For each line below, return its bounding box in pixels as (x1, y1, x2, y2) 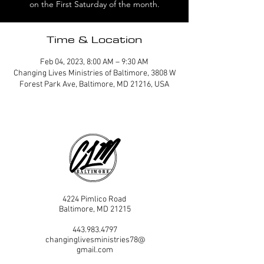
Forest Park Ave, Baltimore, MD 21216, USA (19, 79, 169, 90)
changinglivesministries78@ (45, 235, 145, 245)
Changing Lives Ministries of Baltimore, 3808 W (13, 68, 176, 78)
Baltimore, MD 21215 (59, 204, 131, 214)
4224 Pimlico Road (62, 194, 128, 204)
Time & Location (47, 29, 142, 48)
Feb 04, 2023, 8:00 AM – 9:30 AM (40, 57, 148, 67)
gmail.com (77, 245, 113, 255)
